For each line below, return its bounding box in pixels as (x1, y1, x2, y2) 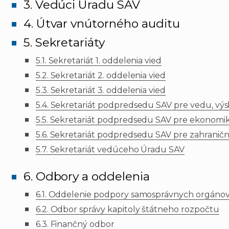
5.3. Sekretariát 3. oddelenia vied (35, 85, 166, 96)
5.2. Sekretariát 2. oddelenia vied (35, 71, 166, 81)
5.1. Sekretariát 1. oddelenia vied (35, 56, 162, 66)
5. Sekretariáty (23, 35, 105, 50)
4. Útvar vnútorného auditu (23, 16, 180, 31)
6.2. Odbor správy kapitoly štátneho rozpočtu (35, 204, 219, 215)
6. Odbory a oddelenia (23, 169, 150, 184)
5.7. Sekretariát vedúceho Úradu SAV (35, 145, 185, 155)
